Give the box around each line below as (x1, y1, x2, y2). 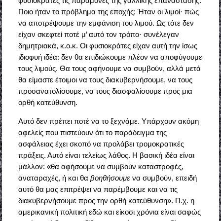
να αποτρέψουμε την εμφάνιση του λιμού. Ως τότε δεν (18, 19, 194, 28)
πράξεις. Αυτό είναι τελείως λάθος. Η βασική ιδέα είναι (18, 151, 194, 160)
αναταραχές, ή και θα (18, 174, 90, 183)
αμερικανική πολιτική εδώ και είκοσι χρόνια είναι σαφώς (18, 208, 201, 217)
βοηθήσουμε (90, 174, 132, 183)
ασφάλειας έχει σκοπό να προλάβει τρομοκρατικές (18, 140, 184, 148)
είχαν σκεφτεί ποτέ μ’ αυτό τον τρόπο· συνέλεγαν (18, 30, 179, 39)
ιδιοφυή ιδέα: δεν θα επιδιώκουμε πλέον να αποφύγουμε (18, 53, 202, 62)
